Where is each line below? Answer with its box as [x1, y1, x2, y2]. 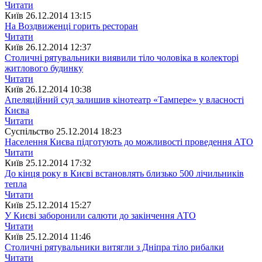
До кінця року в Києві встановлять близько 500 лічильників [5, 168, 244, 178]
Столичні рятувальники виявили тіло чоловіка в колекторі [5, 52, 239, 63]
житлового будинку [5, 63, 83, 73]
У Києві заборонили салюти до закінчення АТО [5, 210, 196, 220]
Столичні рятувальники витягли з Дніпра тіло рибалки [5, 242, 224, 252]
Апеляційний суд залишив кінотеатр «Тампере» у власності [5, 94, 244, 105]
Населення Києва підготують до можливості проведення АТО [5, 136, 253, 147]
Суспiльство [5, 126, 54, 136]
